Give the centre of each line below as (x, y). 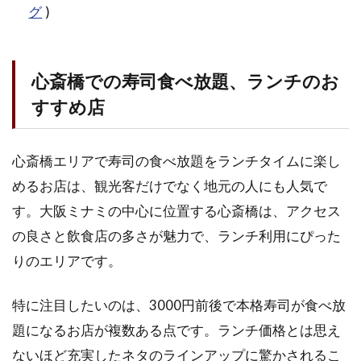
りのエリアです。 (67, 260)
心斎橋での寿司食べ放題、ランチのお (185, 81)
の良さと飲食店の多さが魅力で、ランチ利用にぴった (176, 235)
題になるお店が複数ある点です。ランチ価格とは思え (176, 330)
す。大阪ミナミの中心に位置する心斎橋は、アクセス (176, 210)
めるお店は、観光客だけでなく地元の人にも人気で (170, 185)
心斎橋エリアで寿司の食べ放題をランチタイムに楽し (176, 160)
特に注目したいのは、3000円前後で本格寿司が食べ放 (179, 305)
